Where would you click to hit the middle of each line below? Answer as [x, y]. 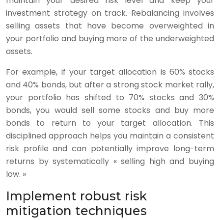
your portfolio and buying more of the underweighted [110, 39]
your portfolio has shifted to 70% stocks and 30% [110, 97]
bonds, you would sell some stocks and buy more [110, 110]
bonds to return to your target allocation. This [110, 123]
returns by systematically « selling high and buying [110, 161]
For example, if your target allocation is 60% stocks [110, 72]
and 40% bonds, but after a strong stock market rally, [110, 85]
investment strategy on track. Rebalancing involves [110, 13]
